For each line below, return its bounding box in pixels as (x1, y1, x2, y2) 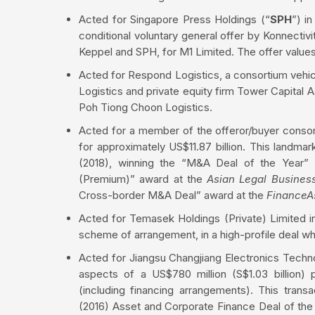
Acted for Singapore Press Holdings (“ (79, 12, 270, 26)
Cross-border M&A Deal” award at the (79, 188, 266, 202)
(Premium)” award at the (79, 172, 207, 186)
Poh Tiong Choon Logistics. (79, 100, 212, 114)
